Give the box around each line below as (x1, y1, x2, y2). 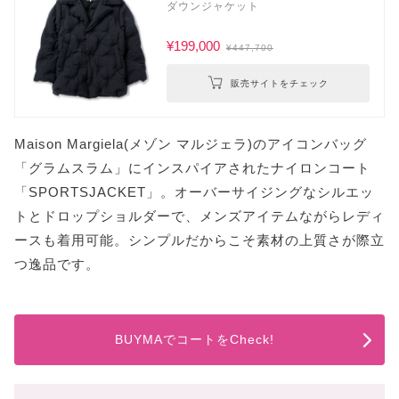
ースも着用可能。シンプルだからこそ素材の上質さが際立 (14, 232, 385, 248)
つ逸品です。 (14, 256, 100, 273)
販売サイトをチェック (230, 77, 329, 88)
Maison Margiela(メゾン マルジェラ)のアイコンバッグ (14, 136, 367, 152)
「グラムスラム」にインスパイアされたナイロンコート (14, 160, 370, 176)
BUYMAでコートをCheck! (114, 331, 274, 346)
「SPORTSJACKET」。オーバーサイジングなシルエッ (14, 184, 374, 200)
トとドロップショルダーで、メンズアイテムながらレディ (14, 208, 385, 224)
